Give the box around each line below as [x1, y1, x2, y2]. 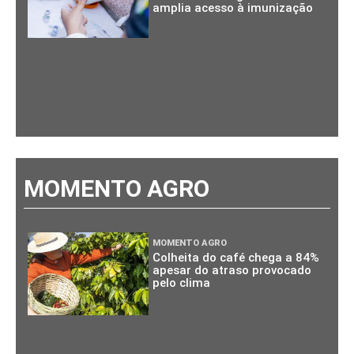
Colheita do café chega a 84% [153, 250, 320, 265]
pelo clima [153, 275, 211, 290]
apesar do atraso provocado [153, 262, 312, 277]
